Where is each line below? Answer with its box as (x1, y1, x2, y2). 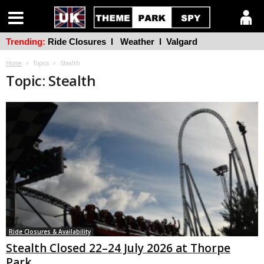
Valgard (166, 37, 197, 47)
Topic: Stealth (6, 71, 96, 90)
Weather (120, 37, 154, 47)
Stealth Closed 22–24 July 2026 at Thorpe (6, 240, 230, 256)
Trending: (6, 37, 45, 47)
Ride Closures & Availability (9, 227, 91, 236)
